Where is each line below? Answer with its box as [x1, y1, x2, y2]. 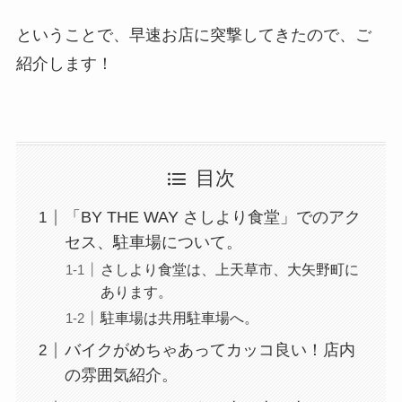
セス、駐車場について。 [64, 233, 242, 252]
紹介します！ [15, 54, 113, 73]
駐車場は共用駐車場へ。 [100, 310, 258, 327]
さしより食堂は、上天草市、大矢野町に [100, 261, 359, 278]
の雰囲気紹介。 [64, 366, 178, 385]
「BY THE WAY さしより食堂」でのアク [64, 208, 361, 227]
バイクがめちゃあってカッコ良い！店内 [64, 341, 355, 360]
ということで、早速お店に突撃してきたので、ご [15, 25, 371, 44]
